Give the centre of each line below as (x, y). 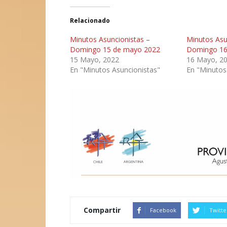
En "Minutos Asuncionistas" (115, 69)
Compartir (102, 210)
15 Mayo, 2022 (94, 59)
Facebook (163, 210)
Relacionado (90, 20)
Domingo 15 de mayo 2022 (115, 49)
